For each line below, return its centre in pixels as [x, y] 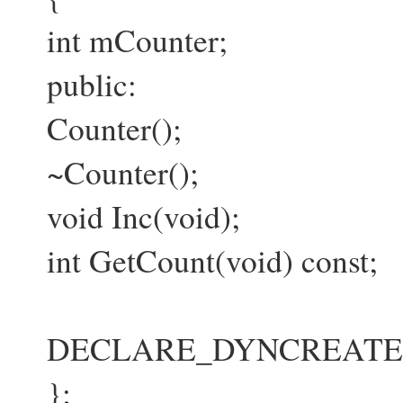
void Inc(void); [127, 216]
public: [76, 84]
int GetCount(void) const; [196, 260]
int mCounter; [121, 40]
